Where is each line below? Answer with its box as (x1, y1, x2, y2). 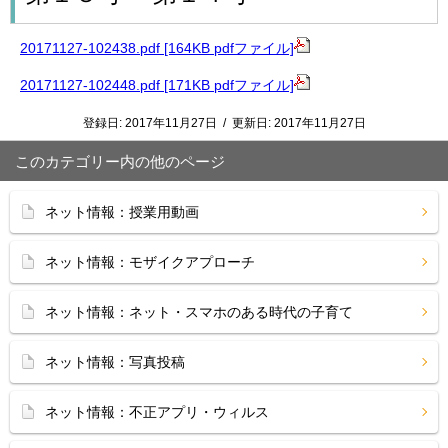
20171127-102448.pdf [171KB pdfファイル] (20, 77, 294, 93)
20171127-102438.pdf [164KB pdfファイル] (20, 40, 294, 56)
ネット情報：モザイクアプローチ (45, 254, 255, 270)
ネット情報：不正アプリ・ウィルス (45, 404, 269, 420)
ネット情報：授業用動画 (45, 204, 199, 220)
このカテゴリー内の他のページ (15, 153, 225, 170)
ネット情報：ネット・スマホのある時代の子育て (45, 304, 353, 320)
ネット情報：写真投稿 (45, 354, 185, 370)
